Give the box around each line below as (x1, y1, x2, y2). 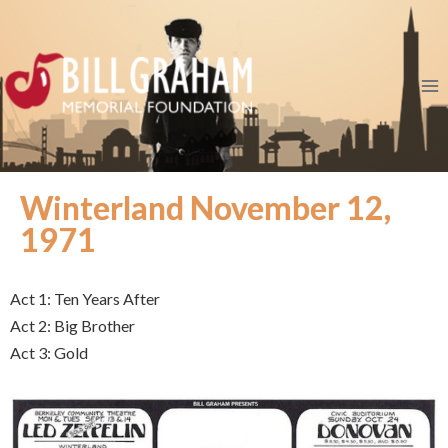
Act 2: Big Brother (10, 316, 135, 335)
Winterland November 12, (20, 188, 391, 227)
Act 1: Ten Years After (10, 289, 160, 308)
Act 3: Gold (10, 343, 88, 362)
